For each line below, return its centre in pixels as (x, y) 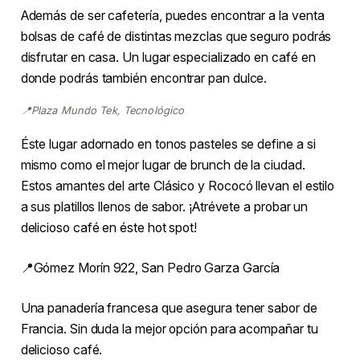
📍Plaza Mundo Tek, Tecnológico (102, 110)
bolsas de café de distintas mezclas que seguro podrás (176, 36)
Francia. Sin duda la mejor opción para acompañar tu (169, 328)
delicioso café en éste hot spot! (109, 227)
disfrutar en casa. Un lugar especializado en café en (168, 57)
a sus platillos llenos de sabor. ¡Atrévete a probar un (164, 206)
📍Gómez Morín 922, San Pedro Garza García (150, 267)
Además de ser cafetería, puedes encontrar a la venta (172, 15)
